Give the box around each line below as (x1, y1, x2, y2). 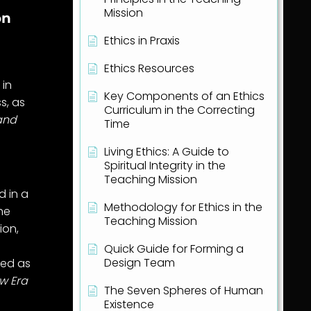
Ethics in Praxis (103, 33, 180, 49)
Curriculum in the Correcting (103, 102, 255, 119)
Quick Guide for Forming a (103, 241, 244, 258)
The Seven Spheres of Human (103, 283, 263, 299)
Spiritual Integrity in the (103, 158, 226, 174)
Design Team (103, 255, 175, 271)
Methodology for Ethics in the (103, 199, 262, 216)
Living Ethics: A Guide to (103, 144, 229, 160)
